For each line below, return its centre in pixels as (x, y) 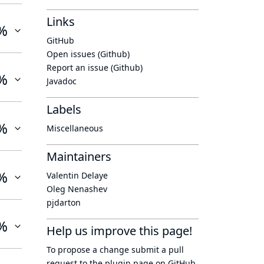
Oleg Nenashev (77, 189)
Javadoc (62, 81)
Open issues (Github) (88, 54)
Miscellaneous (75, 128)
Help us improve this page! (119, 231)
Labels (64, 109)
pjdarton (64, 202)
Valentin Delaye (77, 175)
